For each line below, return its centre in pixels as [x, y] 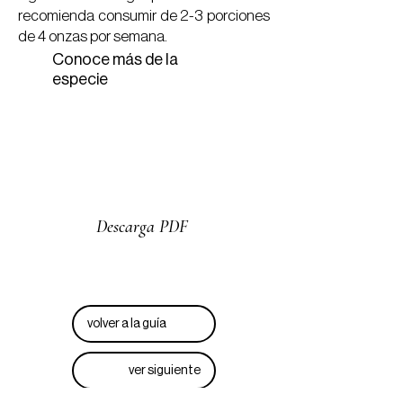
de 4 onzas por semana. [93, 36]
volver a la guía [127, 323]
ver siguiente [165, 370]
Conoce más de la [115, 59]
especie [80, 79]
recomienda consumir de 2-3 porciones [144, 16]
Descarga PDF [142, 227]
